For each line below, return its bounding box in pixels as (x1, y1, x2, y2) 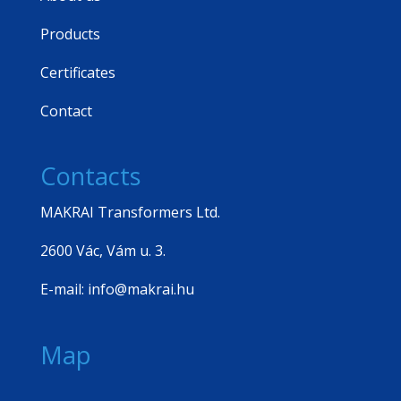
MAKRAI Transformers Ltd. (39, 202, 220, 223)
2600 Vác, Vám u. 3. (39, 241, 166, 261)
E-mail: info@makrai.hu (39, 279, 194, 300)
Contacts (39, 159, 141, 193)
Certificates (39, 63, 115, 83)
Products (39, 24, 100, 45)
